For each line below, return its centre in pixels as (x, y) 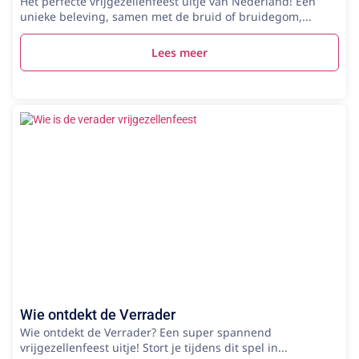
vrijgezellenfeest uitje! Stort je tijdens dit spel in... (154, 347)
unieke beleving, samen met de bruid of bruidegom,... (166, 16)
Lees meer (179, 52)
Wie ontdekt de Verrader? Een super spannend (146, 332)
